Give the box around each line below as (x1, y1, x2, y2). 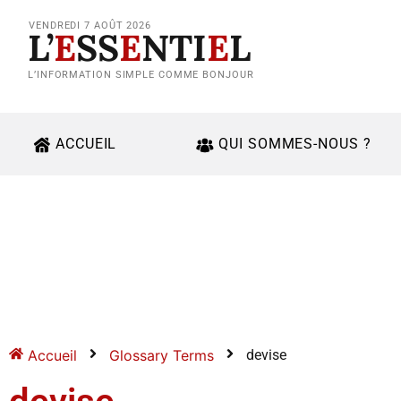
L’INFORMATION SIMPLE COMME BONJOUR (28, 68, 254, 81)
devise (246, 346, 286, 364)
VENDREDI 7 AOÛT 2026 (29, 19, 151, 31)
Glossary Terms (109, 346, 214, 364)
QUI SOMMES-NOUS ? (218, 135, 371, 152)
